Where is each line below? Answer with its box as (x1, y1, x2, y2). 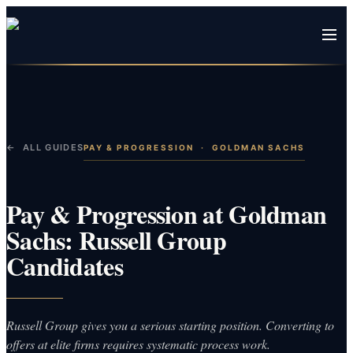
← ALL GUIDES (6, 142, 84, 153)
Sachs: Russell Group (6, 221, 226, 258)
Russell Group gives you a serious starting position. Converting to (6, 316, 334, 333)
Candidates (6, 247, 123, 284)
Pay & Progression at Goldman (6, 195, 327, 232)
